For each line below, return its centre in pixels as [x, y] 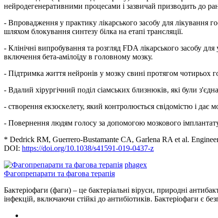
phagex [136, 164]
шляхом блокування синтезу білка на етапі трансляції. [93, 31]
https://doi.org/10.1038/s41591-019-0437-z [88, 148]
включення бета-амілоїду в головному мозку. [78, 56]
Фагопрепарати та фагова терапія [59, 173]
